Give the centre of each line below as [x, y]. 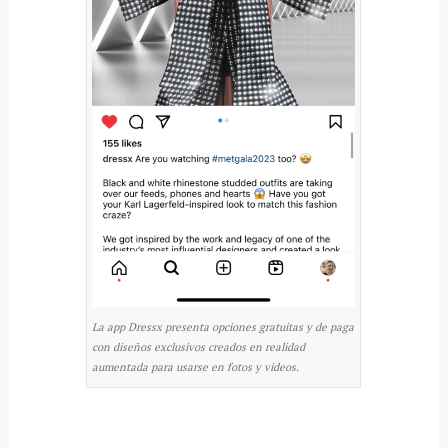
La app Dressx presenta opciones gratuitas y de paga [223, 326]
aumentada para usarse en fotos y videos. [196, 366]
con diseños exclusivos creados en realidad [199, 346]
